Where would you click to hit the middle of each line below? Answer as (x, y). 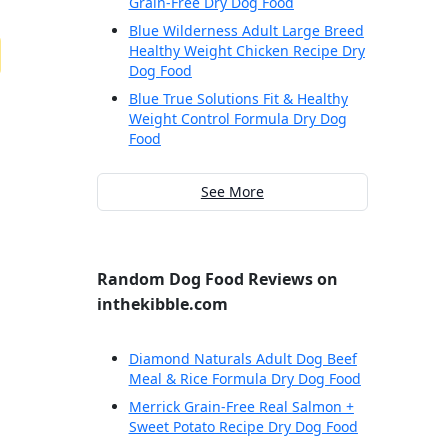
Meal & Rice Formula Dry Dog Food (244, 379)
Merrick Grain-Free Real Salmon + (241, 407)
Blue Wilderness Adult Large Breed (246, 31)
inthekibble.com (162, 304)
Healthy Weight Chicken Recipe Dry (246, 51)
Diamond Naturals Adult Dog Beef (242, 359)
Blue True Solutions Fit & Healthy (238, 99)
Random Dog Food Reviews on (217, 279)
